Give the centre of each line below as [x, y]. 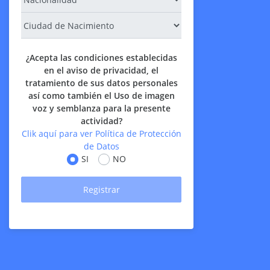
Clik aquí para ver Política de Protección [101, 133]
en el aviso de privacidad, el [101, 70]
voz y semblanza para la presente [101, 108]
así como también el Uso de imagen [101, 96]
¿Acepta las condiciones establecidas [101, 58]
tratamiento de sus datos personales [101, 83]
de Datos [101, 146]
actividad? [101, 121]
